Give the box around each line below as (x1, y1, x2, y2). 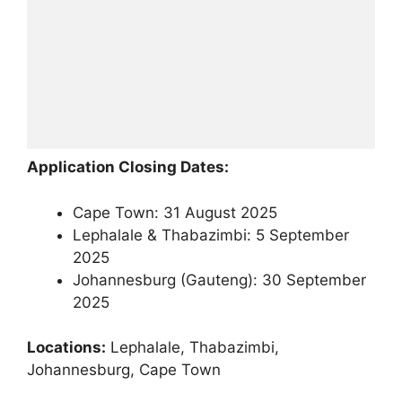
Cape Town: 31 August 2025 (73, 203, 277, 222)
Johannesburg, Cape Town (27, 361, 221, 380)
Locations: (27, 338, 106, 357)
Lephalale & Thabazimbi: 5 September (73, 225, 349, 244)
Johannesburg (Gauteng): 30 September (73, 270, 366, 289)
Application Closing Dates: (27, 158, 229, 177)
